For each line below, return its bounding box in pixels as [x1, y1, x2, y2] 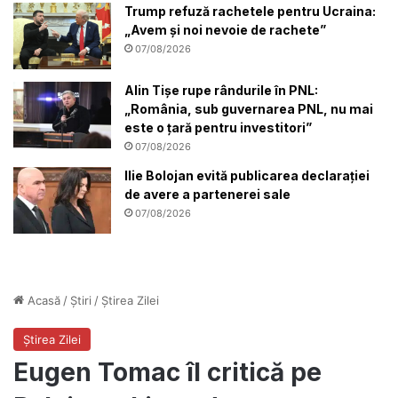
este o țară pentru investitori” [124, 119, 312, 135]
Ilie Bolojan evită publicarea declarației [124, 167, 370, 183]
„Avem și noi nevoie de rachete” [124, 21, 326, 37]
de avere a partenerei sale [124, 186, 291, 202]
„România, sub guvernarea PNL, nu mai [124, 100, 373, 116]
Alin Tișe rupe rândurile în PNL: [124, 82, 318, 98]
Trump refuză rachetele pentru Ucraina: [124, 3, 376, 19]
